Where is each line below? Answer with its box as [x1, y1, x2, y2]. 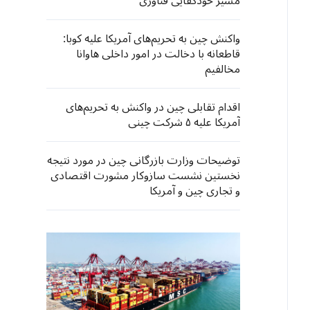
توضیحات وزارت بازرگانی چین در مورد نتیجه [47, 149, 240, 172]
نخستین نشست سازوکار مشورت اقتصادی [51, 164, 240, 188]
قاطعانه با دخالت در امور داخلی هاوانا [76, 42, 240, 66]
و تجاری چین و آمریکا [149, 179, 240, 203]
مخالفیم [205, 57, 240, 81]
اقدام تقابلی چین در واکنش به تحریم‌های [66, 95, 240, 119]
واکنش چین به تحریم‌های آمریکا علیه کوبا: [63, 27, 240, 51]
